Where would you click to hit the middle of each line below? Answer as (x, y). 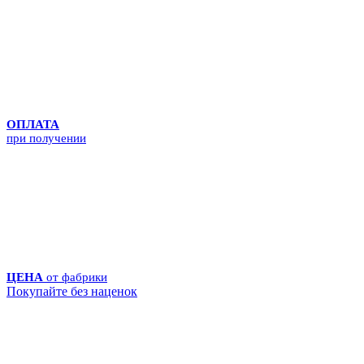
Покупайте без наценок (72, 292)
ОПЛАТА (33, 125)
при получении (46, 139)
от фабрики (77, 277)
